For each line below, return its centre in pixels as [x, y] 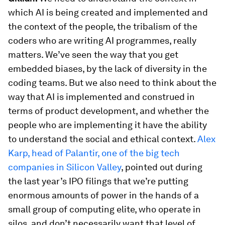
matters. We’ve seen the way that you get [93, 55]
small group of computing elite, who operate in [104, 209]
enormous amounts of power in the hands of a [103, 195]
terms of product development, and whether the [108, 111]
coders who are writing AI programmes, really [102, 41]
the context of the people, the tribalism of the [103, 27]
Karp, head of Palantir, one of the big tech [94, 153]
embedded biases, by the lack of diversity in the [107, 69]
